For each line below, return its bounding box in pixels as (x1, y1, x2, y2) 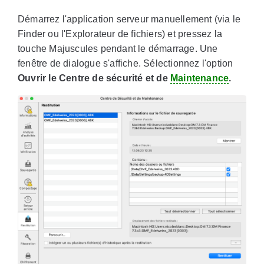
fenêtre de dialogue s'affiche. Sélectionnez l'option (18, 58, 233, 69)
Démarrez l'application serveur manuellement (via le (18, 14, 241, 25)
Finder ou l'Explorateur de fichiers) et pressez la (18, 29, 222, 39)
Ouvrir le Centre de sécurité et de (18, 73, 170, 84)
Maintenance (170, 73, 229, 84)
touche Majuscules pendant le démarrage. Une (18, 44, 218, 54)
